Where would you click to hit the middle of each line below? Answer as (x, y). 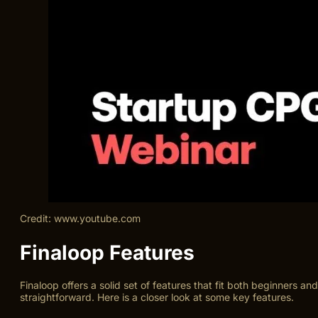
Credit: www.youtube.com (80, 219)
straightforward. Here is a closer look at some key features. (157, 297)
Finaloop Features (107, 252)
